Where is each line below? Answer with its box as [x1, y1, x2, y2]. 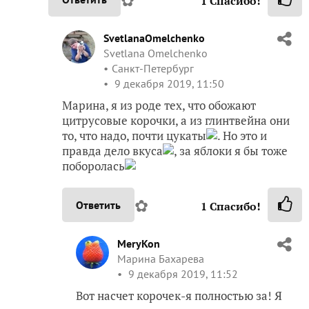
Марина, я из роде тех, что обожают [62, 97, 256, 113]
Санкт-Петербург [112, 61, 194, 75]
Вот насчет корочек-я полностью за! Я [76, 287, 282, 303]
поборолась [62, 157, 125, 174]
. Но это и [217, 127, 267, 143]
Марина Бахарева [117, 251, 204, 266]
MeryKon [117, 236, 160, 250]
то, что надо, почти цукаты [62, 127, 206, 143]
